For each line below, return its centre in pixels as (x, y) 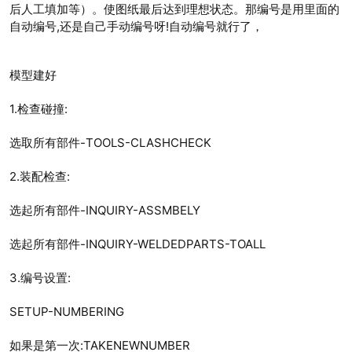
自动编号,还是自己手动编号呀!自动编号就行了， (136, 27)
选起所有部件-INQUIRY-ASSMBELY (105, 211)
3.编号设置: (40, 278)
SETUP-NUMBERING (67, 312)
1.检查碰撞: (38, 109)
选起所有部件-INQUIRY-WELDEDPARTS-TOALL (137, 244)
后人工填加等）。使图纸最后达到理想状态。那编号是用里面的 (174, 9)
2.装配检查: (40, 177)
